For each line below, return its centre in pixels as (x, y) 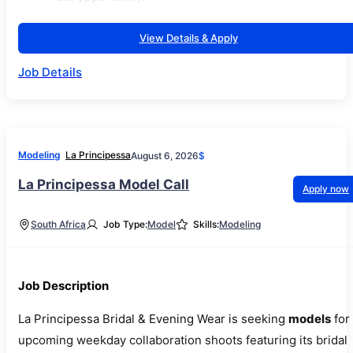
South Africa (58, 225)
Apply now (326, 189)
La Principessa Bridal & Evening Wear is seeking (153, 319)
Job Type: (125, 225)
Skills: (206, 225)
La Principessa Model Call (104, 185)
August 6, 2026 (165, 155)
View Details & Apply (188, 38)
